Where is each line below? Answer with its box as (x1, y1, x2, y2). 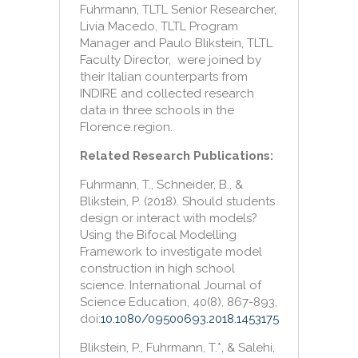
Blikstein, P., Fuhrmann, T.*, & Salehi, (80, 340, 275, 355)
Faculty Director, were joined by (80, 53, 261, 67)
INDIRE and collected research (80, 86, 254, 101)
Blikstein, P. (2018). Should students (80, 194, 275, 209)
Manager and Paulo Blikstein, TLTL (80, 36, 272, 50)
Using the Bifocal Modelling (80, 228, 237, 242)
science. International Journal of (80, 278, 261, 292)
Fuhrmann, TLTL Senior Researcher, (80, 2, 276, 17)
